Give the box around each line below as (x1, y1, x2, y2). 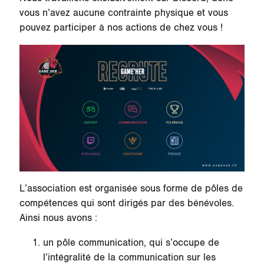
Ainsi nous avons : (19, 212, 100, 225)
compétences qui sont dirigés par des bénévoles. (19, 197, 234, 210)
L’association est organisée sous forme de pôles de (19, 183, 243, 195)
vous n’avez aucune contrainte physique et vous (19, 6, 228, 19)
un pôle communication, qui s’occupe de (42, 237, 219, 249)
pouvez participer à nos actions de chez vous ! (19, 21, 223, 34)
